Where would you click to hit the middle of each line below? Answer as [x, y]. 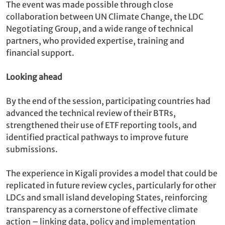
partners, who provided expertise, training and [95, 40]
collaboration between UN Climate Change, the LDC [105, 16]
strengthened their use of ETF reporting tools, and [101, 125]
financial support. [40, 52]
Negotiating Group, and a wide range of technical [100, 28]
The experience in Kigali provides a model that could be [112, 173]
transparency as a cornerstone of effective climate [102, 209]
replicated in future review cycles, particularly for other [111, 185]
